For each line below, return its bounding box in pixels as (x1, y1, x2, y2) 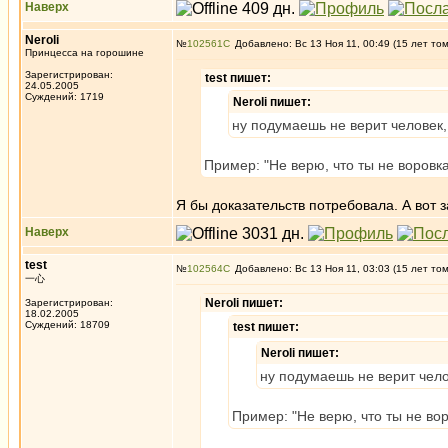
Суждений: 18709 (25, 319, 110, 330)
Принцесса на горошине (25, 47, 144, 58)
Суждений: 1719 (25, 91, 104, 102)
